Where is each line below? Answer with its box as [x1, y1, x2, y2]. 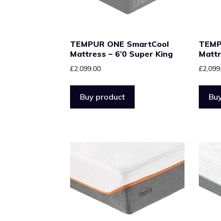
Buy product [80, 92, 125, 102]
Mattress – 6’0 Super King [70, 49, 173, 59]
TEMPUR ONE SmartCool [70, 39, 169, 49]
